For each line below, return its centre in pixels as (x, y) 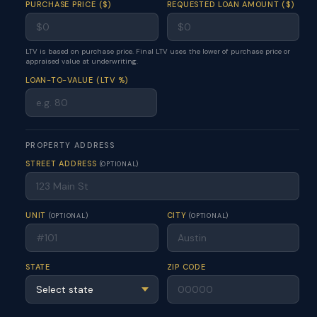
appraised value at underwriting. (82, 61)
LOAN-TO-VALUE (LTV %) (77, 80)
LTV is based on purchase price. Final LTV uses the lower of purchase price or (158, 51)
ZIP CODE (186, 267)
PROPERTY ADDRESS (70, 145)
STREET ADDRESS (63, 163)
